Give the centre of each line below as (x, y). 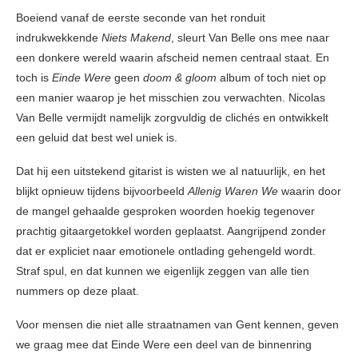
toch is (34, 77)
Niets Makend (136, 37)
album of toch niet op (271, 77)
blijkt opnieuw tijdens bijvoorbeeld (102, 191)
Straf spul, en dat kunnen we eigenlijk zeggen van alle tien (163, 270)
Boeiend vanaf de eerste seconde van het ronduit (141, 17)
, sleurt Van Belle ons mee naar (250, 37)
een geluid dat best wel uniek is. (97, 137)
